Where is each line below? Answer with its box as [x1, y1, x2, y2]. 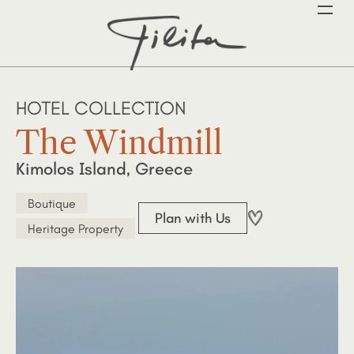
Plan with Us [155, 209, 232, 227]
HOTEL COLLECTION [16, 96, 186, 119]
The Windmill [16, 123, 223, 162]
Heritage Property [28, 220, 123, 236]
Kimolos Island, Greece [16, 158, 193, 179]
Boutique [28, 195, 76, 211]
